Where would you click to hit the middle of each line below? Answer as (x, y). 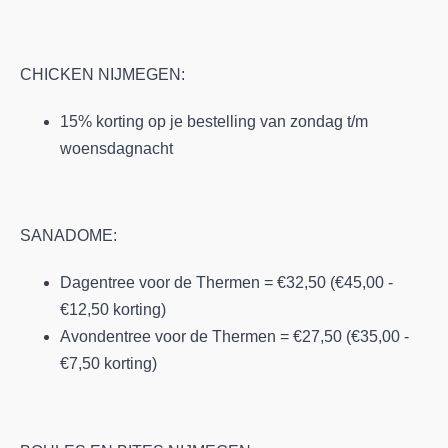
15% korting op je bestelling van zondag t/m (214, 121)
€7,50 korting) (110, 363)
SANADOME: (70, 235)
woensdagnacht (116, 148)
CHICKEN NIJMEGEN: (104, 74)
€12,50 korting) (115, 309)
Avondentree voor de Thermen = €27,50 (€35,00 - (234, 336)
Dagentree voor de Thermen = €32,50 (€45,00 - (226, 282)
